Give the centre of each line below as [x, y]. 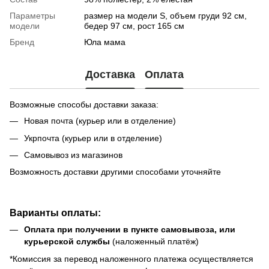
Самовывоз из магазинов [73, 155]
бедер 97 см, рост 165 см [134, 26]
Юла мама [105, 42]
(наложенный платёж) [156, 242]
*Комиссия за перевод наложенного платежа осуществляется [131, 258]
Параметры [32, 16]
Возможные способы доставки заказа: [84, 105]
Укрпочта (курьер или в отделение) [93, 138]
